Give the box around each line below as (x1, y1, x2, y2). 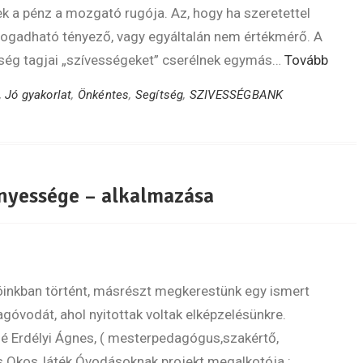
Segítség (135, 88, 184, 102)
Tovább (284, 52, 328, 68)
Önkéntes (77, 88, 130, 102)
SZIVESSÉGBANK (189, 88, 284, 102)
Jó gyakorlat (5, 88, 72, 102)
